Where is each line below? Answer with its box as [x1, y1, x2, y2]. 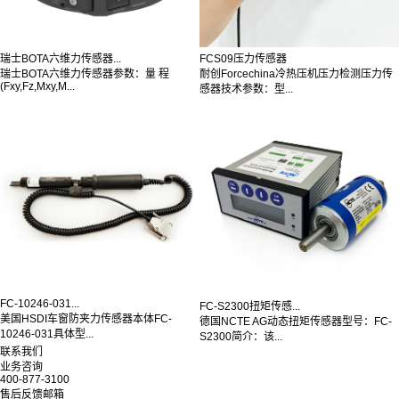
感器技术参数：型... [199, 82, 293, 95]
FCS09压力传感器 [199, 52, 287, 65]
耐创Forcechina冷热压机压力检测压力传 [199, 67, 393, 80]
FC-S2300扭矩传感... [199, 299, 300, 313]
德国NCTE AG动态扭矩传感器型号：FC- [199, 314, 392, 328]
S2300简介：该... [199, 330, 282, 343]
